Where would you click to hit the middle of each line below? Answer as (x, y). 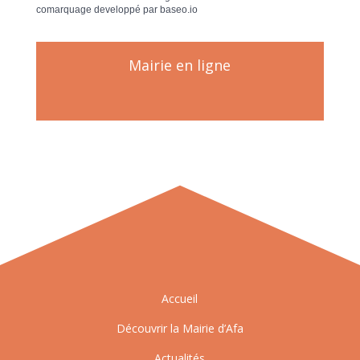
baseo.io (178, 9)
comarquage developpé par (98, 9)
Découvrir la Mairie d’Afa (180, 328)
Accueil (180, 298)
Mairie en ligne (180, 65)
